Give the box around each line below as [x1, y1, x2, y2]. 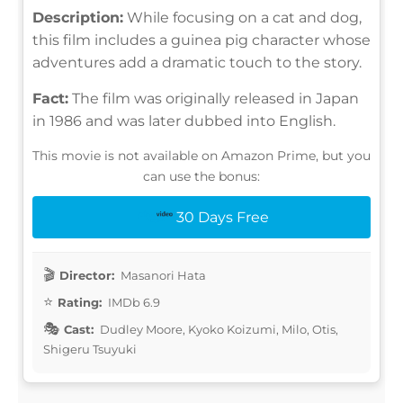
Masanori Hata [118, 267, 206, 282]
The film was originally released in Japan [68, 89, 359, 107]
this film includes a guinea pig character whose [32, 31, 371, 49]
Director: [59, 267, 114, 282]
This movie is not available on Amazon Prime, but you [32, 147, 371, 164]
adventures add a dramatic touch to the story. [32, 53, 362, 71]
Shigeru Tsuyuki [43, 341, 137, 356]
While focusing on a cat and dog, [123, 8, 362, 26]
